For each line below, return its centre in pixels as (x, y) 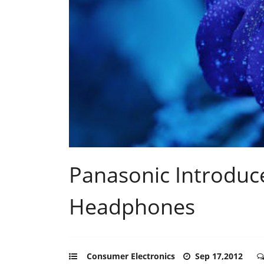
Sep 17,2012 (220, 256)
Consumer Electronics (131, 256)
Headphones (132, 206)
